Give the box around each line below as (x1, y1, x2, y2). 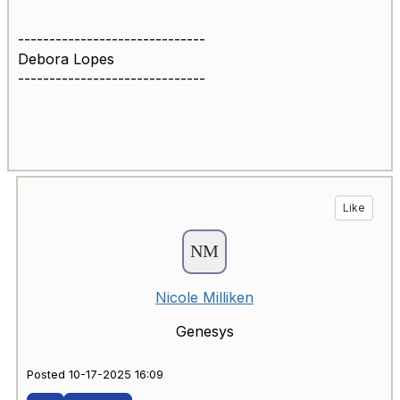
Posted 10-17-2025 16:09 (27, 368, 163, 382)
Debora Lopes (18, 50, 114, 69)
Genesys (175, 322, 234, 341)
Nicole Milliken (155, 288, 254, 307)
